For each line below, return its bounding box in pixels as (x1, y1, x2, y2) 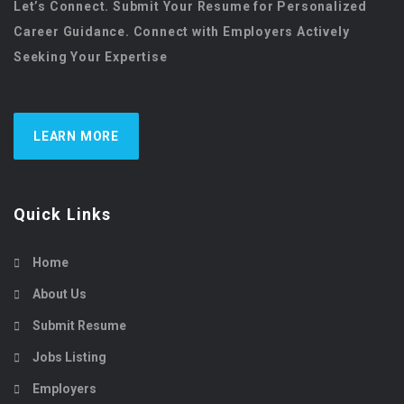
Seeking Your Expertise (14, 49, 168, 64)
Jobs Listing (32, 349, 106, 364)
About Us (32, 286, 87, 301)
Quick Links (14, 204, 112, 224)
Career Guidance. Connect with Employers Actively (14, 23, 350, 39)
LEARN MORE (33, 128, 119, 143)
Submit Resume (32, 317, 126, 333)
